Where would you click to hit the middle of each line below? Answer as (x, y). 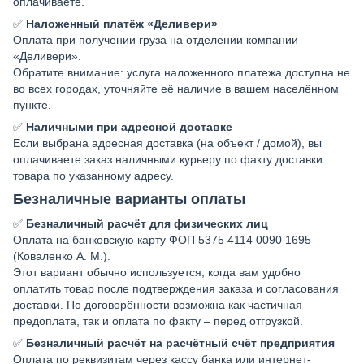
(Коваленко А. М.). (62, 256)
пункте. (32, 105)
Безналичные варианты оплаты (129, 199)
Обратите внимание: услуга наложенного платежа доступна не (182, 73)
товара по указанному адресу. (93, 176)
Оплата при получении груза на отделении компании (156, 40)
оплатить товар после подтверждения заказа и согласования (176, 289)
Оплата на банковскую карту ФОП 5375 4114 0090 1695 (162, 240)
